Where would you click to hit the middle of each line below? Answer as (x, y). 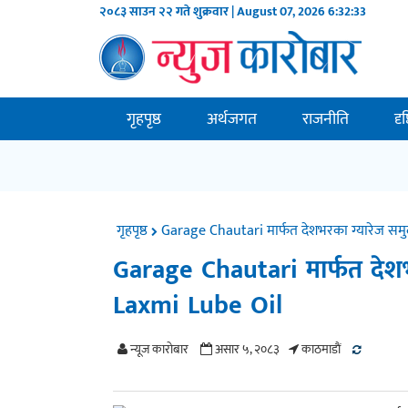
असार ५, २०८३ (246, 349)
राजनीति (326, 119)
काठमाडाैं (320, 349)
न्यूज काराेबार (158, 349)
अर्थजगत (232, 119)
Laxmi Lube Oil (198, 306)
